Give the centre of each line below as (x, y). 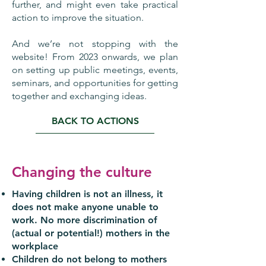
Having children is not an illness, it (87, 194)
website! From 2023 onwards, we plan (95, 57)
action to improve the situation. (78, 18)
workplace (35, 246)
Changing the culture (82, 172)
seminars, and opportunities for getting (95, 83)
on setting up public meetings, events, (95, 70)
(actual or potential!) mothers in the (91, 233)
